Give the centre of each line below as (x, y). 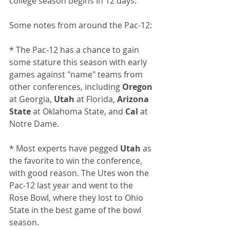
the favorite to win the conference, (77, 161)
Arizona (134, 99)
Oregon (137, 87)
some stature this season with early (79, 62)
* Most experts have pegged (65, 148)
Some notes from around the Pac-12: (81, 25)
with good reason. (45, 173)
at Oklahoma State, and (78, 111)
